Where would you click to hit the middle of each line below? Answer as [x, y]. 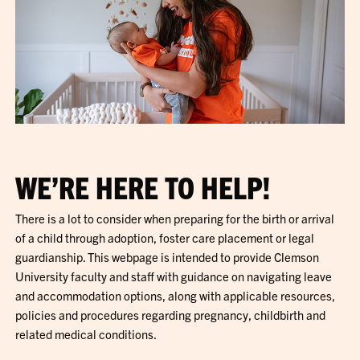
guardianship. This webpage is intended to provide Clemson [168, 256]
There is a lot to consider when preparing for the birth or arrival [175, 218]
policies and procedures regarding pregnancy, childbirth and [171, 314]
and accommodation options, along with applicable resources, [176, 295]
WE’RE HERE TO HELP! [143, 186]
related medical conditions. [86, 333]
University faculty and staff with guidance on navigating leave [174, 276]
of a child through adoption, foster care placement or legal [165, 237]
